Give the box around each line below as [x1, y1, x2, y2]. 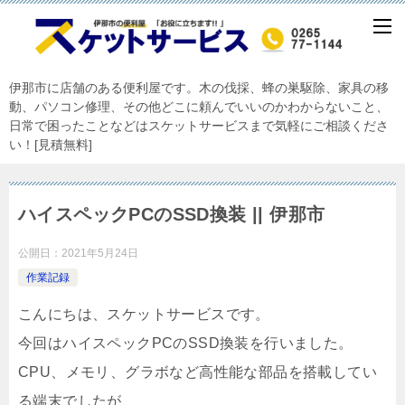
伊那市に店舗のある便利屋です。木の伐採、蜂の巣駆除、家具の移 [9, 80, 389, 95]
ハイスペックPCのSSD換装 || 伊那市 [18, 203, 325, 224]
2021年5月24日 [61, 246, 138, 259]
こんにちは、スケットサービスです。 [18, 306, 270, 322]
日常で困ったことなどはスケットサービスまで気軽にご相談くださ [9, 118, 389, 133]
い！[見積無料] [9, 137, 92, 152]
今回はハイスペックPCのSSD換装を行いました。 [18, 334, 353, 351]
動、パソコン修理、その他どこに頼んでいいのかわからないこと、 [9, 99, 389, 114]
